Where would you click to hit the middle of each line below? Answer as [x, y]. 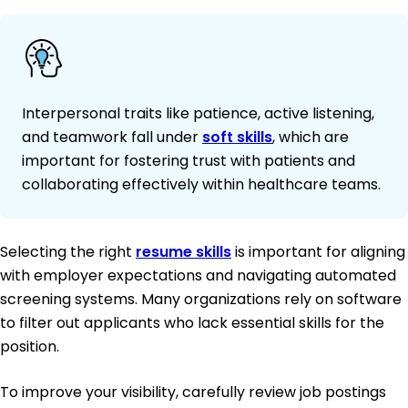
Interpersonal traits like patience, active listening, [198, 114]
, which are [311, 138]
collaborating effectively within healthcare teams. [201, 185]
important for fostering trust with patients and [189, 161]
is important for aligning [318, 252]
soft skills [237, 138]
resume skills [184, 252]
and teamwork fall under [112, 138]
